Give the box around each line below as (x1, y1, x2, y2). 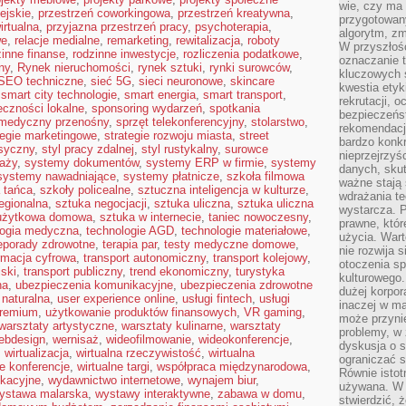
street (239, 129, 269, 142)
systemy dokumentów (24, 156, 139, 169)
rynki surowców (209, 61, 289, 74)
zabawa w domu (217, 387, 302, 401)
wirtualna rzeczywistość (76, 346, 201, 360)
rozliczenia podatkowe (183, 47, 299, 61)
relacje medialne (14, 34, 100, 47)
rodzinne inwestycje (72, 47, 176, 61)
